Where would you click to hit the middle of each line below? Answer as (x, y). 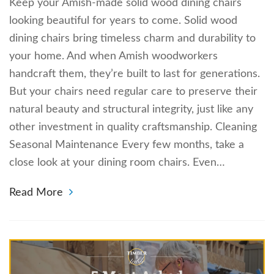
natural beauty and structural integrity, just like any (131, 110)
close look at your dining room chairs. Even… (117, 163)
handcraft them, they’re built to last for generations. (135, 74)
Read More (36, 193)
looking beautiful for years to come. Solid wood (123, 21)
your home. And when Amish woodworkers (113, 57)
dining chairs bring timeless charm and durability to (132, 39)
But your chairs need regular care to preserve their (133, 92)
